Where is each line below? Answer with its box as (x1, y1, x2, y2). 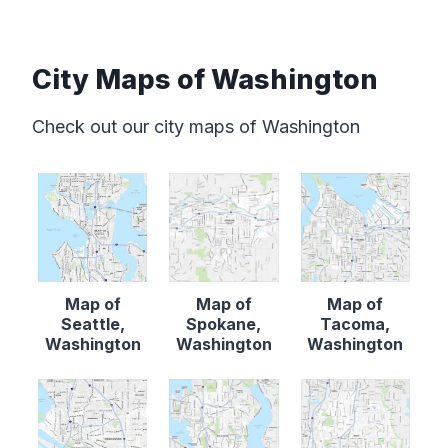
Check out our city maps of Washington (32, 116, 360, 137)
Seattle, (60, 314, 125, 335)
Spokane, (186, 314, 262, 335)
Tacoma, (320, 314, 391, 335)
